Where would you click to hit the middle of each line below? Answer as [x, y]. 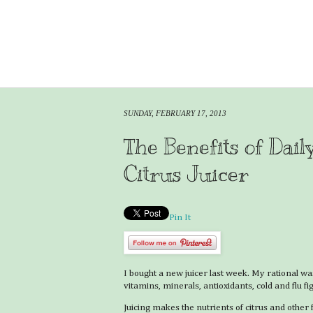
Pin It [180, 217]
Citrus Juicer [186, 174]
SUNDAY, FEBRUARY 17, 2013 [175, 113]
